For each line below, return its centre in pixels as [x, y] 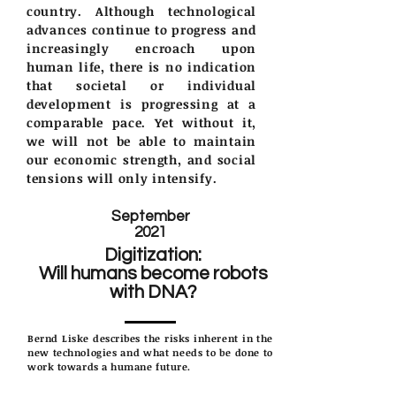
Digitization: [153, 255]
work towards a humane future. [109, 366]
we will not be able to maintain [141, 141]
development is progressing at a [141, 103]
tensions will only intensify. [122, 178]
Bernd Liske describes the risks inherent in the [150, 338]
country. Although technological [141, 11]
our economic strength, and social [141, 159]
